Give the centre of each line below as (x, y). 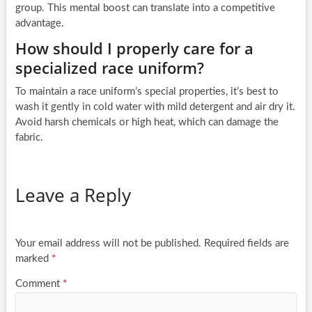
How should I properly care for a (134, 48)
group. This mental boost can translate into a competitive (145, 8)
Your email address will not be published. (108, 243)
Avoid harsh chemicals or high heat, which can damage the (147, 123)
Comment (39, 284)
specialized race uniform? (109, 68)
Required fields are (246, 243)
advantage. (39, 24)
